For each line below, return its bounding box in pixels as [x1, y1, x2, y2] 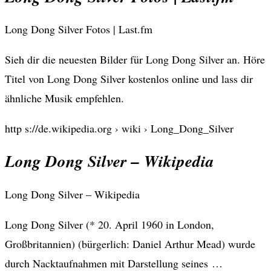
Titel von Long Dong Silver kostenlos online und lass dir [5, 71, 253, 87]
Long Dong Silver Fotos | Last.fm [5, 22, 152, 37]
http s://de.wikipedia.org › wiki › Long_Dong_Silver [5, 121, 233, 136]
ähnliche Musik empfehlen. [5, 91, 124, 106]
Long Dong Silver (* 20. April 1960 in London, [5, 217, 214, 232]
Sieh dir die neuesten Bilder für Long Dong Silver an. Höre [5, 52, 265, 67]
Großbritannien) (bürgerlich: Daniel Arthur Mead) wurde [5, 236, 255, 251]
